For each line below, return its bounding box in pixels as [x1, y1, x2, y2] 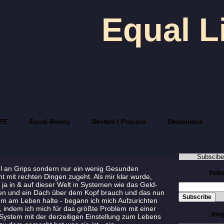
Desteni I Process [92, 118, 146, 125]
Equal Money [29, 118, 70, 125]
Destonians [168, 118, 203, 125]
